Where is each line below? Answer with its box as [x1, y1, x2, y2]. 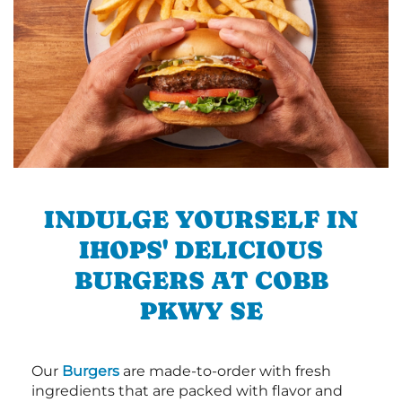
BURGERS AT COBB [74, 265, 328, 294]
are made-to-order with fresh [119, 362, 331, 380]
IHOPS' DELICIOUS [79, 234, 323, 264]
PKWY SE [139, 295, 263, 325]
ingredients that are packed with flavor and [31, 381, 343, 399]
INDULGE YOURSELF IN [44, 204, 358, 233]
